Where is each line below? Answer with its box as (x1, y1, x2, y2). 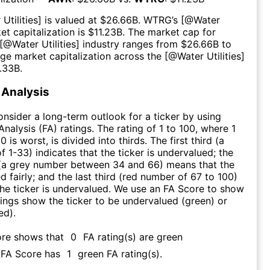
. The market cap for (122, 25, 216, 38)
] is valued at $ (38, 13, 106, 26)
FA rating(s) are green (83, 230, 183, 243)
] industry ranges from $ (76, 37, 187, 50)
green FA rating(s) (78, 247, 160, 260)
